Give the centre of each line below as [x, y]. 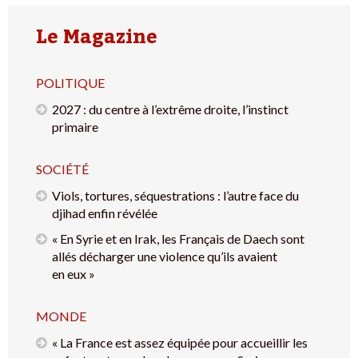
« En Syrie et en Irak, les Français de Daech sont [178, 238]
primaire [75, 126]
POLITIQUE [70, 82]
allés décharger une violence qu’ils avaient [165, 256]
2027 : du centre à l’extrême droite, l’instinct [170, 109]
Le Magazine [97, 37]
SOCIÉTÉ [62, 169]
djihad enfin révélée [105, 213]
